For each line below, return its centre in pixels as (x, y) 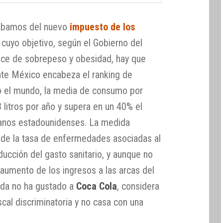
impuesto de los (103, 27)
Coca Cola (97, 186)
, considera (138, 186)
